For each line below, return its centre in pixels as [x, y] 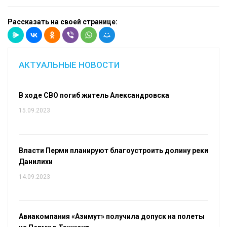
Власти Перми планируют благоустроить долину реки [113, 150]
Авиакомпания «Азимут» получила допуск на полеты [111, 217]
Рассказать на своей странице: [63, 22]
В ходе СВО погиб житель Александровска [94, 95]
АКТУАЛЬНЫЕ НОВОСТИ [69, 65]
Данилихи [35, 161]
